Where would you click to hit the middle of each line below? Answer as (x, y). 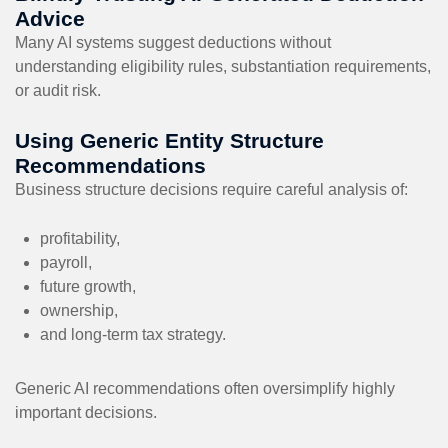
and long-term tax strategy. (133, 334)
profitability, (80, 238)
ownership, (79, 310)
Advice (50, 18)
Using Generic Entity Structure (169, 140)
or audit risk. (58, 90)
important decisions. (86, 412)
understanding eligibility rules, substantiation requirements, (223, 66)
